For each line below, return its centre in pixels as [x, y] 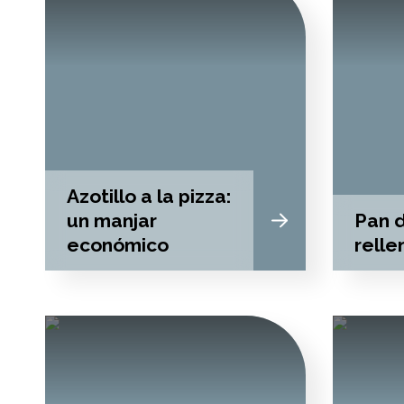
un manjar [112, 220]
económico [118, 245]
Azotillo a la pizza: [149, 196]
